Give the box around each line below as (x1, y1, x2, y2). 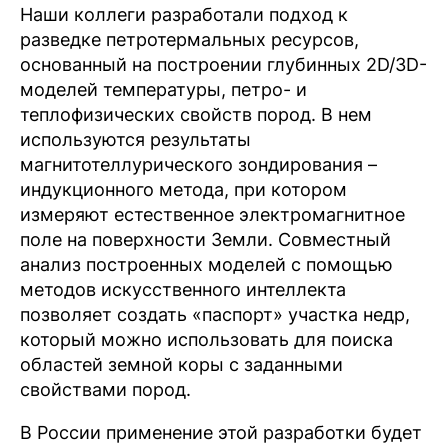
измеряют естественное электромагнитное (20, 204, 405, 225)
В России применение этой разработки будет (20, 422, 422, 443)
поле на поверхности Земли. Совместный (20, 229, 391, 250)
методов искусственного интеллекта (20, 279, 346, 300)
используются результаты (20, 129, 251, 150)
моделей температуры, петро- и (20, 79, 307, 100)
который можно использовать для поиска (20, 329, 393, 350)
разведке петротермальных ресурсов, (20, 29, 359, 50)
